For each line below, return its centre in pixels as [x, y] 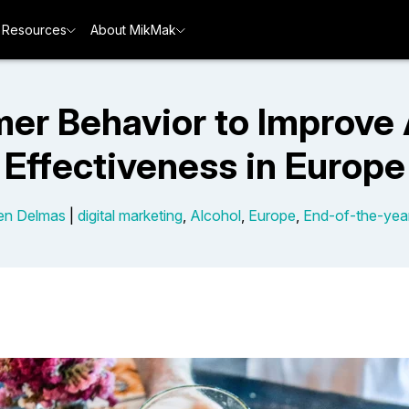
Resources [34, 30]
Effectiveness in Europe [204, 166]
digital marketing [130, 215]
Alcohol [215, 215]
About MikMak [133, 30]
